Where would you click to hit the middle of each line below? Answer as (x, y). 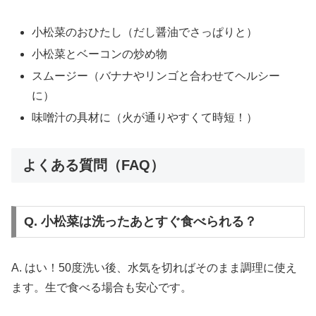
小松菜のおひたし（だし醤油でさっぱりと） (145, 32)
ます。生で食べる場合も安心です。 (102, 288)
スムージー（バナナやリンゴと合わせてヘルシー (156, 76)
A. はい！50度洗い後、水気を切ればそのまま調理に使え (154, 268)
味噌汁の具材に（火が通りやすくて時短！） (145, 118)
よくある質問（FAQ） (93, 165)
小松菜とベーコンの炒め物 (100, 54)
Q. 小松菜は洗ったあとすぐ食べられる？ (140, 222)
